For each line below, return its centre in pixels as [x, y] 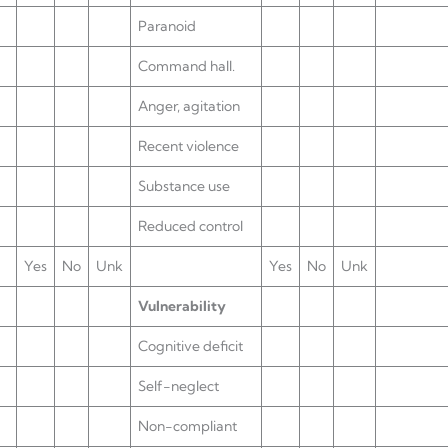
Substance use [184, 186]
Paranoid [167, 26]
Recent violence [188, 146]
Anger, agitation [189, 106]
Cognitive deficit [190, 346]
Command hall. [186, 66]
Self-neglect [178, 386]
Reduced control [190, 226]
